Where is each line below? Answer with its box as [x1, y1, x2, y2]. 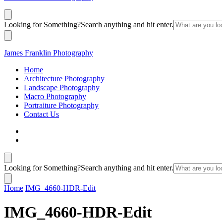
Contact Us [24, 110, 59, 118]
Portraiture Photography [24, 101, 99, 110]
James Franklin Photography [4, 48, 93, 57]
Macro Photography [24, 92, 86, 101]
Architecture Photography [24, 74, 105, 83]
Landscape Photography [24, 83, 100, 92]
